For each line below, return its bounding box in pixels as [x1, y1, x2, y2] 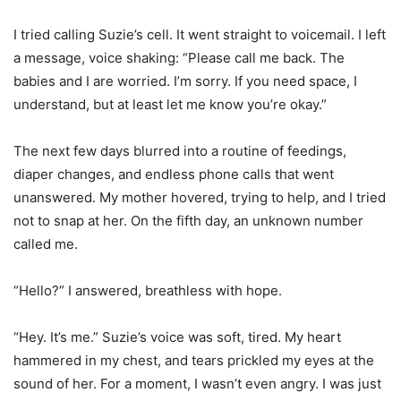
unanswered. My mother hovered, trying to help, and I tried [13, 189, 386, 207]
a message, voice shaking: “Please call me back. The [13, 49, 345, 67]
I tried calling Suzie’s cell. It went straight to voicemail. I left [13, 26, 386, 44]
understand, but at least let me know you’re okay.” [13, 96, 327, 114]
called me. [13, 235, 78, 253]
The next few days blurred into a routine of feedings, [13, 142, 346, 160]
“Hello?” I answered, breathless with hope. [13, 282, 282, 300]
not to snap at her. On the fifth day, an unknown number [13, 212, 363, 230]
